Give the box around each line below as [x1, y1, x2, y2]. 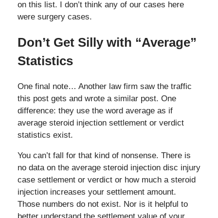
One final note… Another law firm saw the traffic [17, 82, 192, 91]
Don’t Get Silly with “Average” [17, 36, 197, 50]
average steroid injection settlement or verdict [17, 118, 184, 128]
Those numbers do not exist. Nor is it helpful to [17, 200, 188, 209]
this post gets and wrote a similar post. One [17, 94, 176, 104]
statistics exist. [17, 130, 73, 140]
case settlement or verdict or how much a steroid [17, 175, 196, 185]
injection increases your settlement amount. [17, 187, 176, 197]
